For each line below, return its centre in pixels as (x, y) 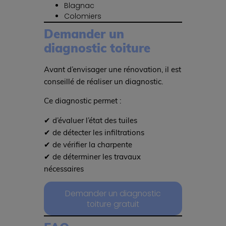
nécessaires (64, 168)
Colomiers (82, 16)
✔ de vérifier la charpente (88, 144)
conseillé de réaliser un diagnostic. (103, 81)
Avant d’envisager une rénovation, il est (112, 69)
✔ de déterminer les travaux (92, 156)
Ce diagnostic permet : (82, 101)
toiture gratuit (113, 204)
